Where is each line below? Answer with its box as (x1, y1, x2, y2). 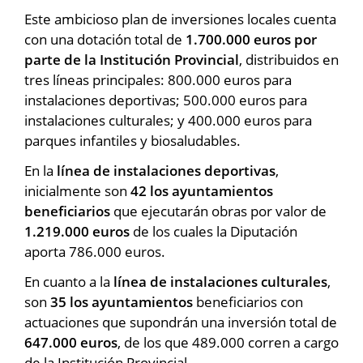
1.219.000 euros (24, 221, 130, 241)
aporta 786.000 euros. (24, 241, 165, 261)
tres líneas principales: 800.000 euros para (24, 70, 292, 89)
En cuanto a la (24, 271, 113, 291)
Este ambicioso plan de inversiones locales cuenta (24, 9, 336, 28)
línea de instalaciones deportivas (57, 160, 275, 180)
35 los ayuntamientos (50, 292, 193, 311)
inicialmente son (24, 181, 130, 200)
